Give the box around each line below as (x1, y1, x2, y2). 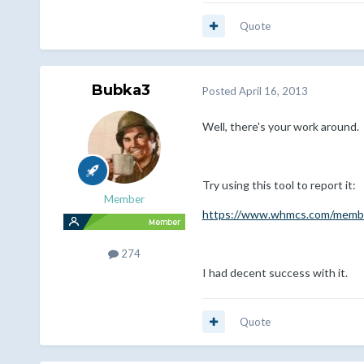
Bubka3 (91, 80, 150, 99)
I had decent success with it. (201, 265, 348, 279)
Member (103, 192, 145, 206)
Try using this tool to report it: (201, 177, 356, 192)
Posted (201, 84, 239, 98)
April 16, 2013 (238, 84, 308, 98)
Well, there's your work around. (201, 119, 359, 133)
